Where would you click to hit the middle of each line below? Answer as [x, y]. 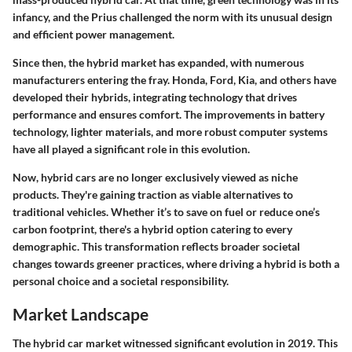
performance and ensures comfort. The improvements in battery [169, 114]
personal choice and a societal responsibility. [121, 280]
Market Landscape [81, 313]
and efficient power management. [93, 34]
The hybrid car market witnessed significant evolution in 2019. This [175, 343]
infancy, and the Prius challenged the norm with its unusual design [172, 16]
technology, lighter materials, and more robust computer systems [170, 131]
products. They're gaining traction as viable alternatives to [153, 194]
